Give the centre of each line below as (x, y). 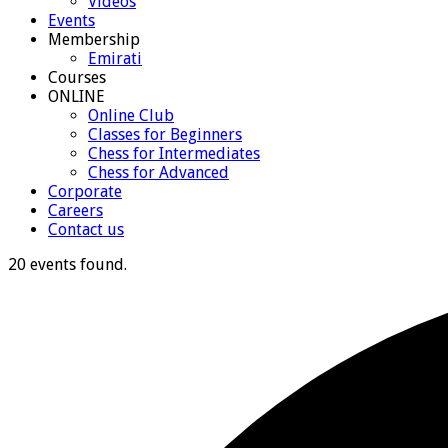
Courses (77, 77)
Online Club (131, 115)
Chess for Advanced (158, 172)
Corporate (85, 191)
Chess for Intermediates (174, 153)
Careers (75, 210)
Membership (94, 39)
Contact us (86, 229)
